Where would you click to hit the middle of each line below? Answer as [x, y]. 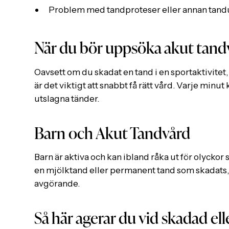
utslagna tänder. [67, 98]
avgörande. [57, 184]
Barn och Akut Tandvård [112, 132]
